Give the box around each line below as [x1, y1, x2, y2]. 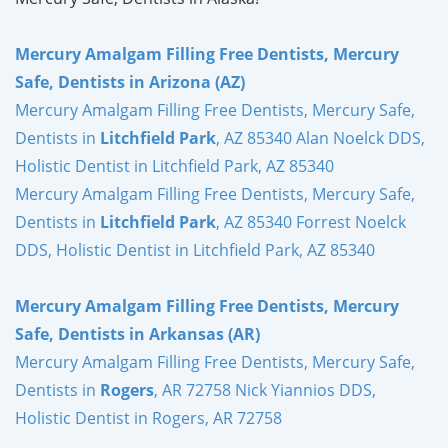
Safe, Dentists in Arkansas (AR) [15, 322, 260, 345]
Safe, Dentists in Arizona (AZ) [15, 70, 245, 93]
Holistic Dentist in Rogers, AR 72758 [15, 406, 282, 429]
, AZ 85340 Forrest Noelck [216, 210, 406, 233]
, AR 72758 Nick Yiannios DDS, [154, 378, 376, 401]
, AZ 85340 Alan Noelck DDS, [216, 126, 425, 149]
